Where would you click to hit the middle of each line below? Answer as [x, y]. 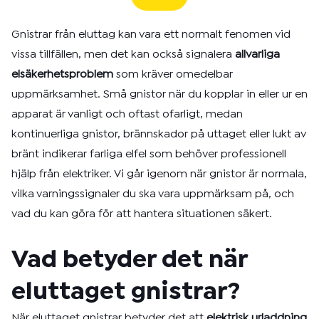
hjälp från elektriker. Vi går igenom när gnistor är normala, [159, 174]
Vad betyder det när [129, 260]
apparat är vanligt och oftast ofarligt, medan [127, 114]
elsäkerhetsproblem [62, 74]
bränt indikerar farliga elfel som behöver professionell [149, 154]
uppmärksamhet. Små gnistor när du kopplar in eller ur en [159, 94]
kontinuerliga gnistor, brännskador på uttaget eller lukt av [159, 134]
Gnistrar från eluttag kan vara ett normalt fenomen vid [151, 35]
